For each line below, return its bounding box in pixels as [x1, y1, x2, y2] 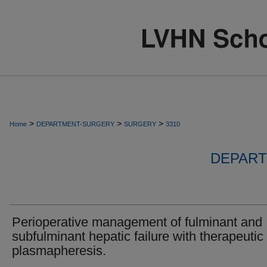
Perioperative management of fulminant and [12, 215, 262, 229]
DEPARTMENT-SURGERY [36, 120, 114, 128]
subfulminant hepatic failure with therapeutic [12, 229, 263, 244]
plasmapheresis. [12, 243, 106, 258]
